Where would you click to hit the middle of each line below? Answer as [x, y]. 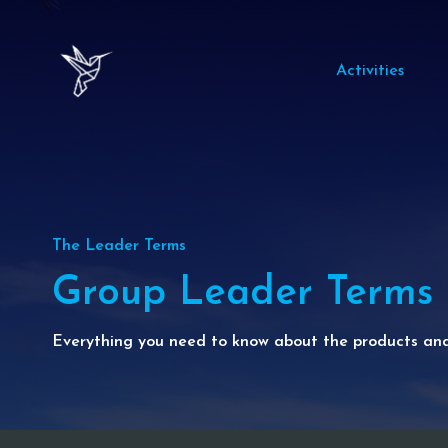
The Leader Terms [119, 246]
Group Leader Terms [242, 294]
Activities [370, 71]
